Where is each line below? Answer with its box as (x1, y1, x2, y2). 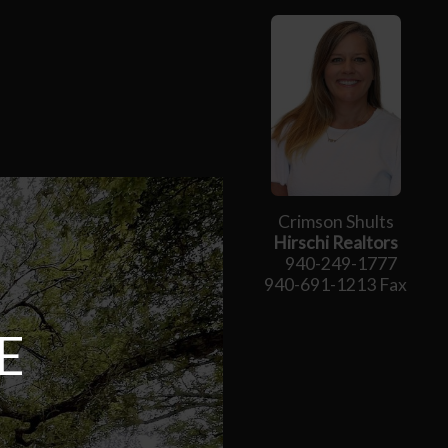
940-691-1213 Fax (264, 274, 408, 296)
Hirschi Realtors (273, 232, 399, 254)
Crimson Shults (277, 211, 394, 233)
